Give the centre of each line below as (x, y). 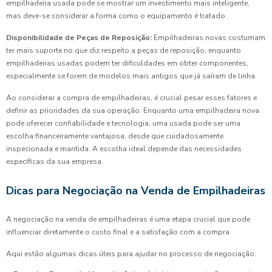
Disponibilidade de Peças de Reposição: (79, 37)
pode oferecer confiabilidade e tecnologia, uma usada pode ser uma (123, 123)
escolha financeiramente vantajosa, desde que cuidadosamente (115, 136)
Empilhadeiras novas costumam (209, 37)
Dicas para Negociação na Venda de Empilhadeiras (136, 190)
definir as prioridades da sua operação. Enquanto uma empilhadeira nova (133, 110)
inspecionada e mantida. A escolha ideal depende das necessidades (124, 148)
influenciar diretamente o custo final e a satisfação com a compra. (119, 232)
